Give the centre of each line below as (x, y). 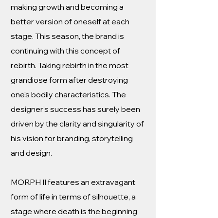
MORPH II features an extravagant (73, 182)
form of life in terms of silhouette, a (73, 197)
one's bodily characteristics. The (68, 94)
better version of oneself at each (70, 21)
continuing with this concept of (65, 51)
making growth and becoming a (67, 7)
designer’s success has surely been (75, 109)
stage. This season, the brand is (67, 36)
